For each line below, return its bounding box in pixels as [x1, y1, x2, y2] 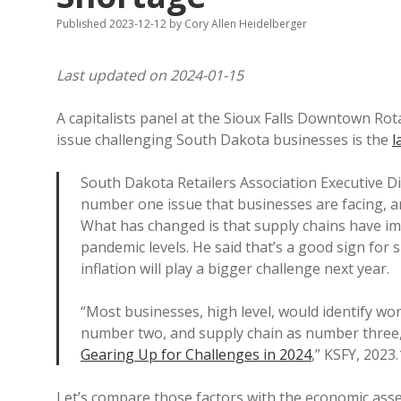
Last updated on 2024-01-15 [56, 65, 243, 85]
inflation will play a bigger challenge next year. [81, 259, 389, 278]
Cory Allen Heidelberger [182, 16, 307, 31]
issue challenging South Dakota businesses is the [56, 130, 392, 149]
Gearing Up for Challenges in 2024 [81, 345, 311, 364]
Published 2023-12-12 [56, 16, 169, 31]
